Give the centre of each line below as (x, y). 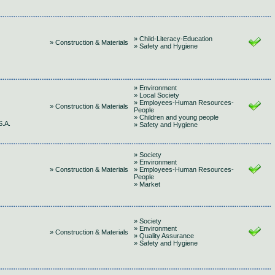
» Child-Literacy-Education (173, 39)
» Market (147, 184)
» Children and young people (176, 117)
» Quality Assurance (164, 236)
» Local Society (157, 95)
